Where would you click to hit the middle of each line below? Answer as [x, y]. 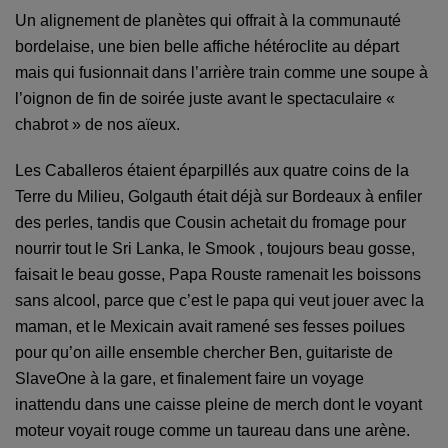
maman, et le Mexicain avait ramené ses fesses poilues [210, 327]
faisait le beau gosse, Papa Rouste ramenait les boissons [218, 275]
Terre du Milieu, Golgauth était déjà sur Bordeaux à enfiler [218, 197]
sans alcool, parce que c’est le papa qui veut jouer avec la [219, 301]
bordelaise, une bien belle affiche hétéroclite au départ [207, 47]
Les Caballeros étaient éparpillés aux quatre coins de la [212, 171]
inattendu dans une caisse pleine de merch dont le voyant [218, 405]
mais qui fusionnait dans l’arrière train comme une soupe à [221, 73]
